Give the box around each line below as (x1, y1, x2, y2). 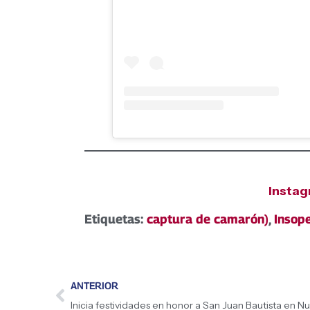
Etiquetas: (84, 212, 147, 227)
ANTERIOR (71, 280, 118, 292)
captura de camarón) (147, 212, 268, 227)
